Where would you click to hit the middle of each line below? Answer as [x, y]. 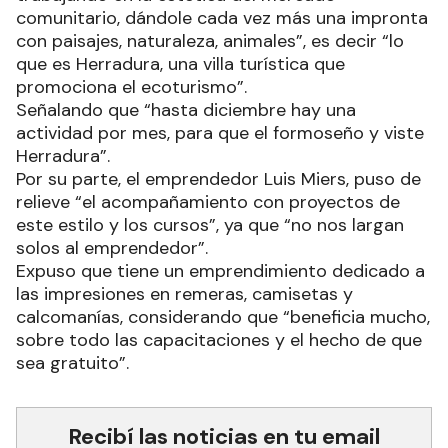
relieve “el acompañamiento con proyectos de [208, 201]
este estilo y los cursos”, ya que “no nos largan [210, 224]
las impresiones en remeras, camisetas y [184, 293]
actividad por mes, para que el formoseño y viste [220, 132]
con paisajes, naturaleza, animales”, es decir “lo [210, 40]
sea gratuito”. [75, 362]
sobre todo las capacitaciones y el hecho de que [219, 339]
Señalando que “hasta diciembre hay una [186, 109]
